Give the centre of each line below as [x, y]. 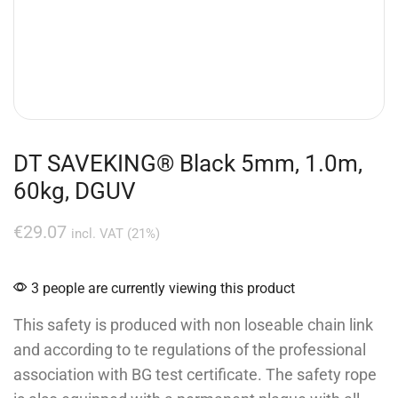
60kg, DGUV [75, 191]
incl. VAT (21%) [115, 233]
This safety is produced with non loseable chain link [193, 324]
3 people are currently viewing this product [161, 288]
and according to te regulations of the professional [190, 349]
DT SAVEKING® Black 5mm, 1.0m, [188, 163]
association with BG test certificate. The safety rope [195, 374]
